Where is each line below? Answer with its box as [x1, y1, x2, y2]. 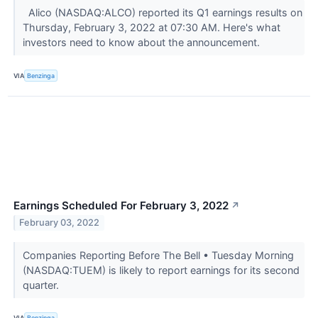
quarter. [22, 278, 62, 291]
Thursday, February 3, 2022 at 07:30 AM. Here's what [22, 21, 280, 34]
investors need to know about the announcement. [22, 36, 263, 49]
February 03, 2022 [19, 217, 100, 229]
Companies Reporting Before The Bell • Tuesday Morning [22, 248, 294, 261]
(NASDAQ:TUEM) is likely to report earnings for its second [22, 263, 300, 276]
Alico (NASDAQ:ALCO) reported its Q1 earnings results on [22, 6, 302, 19]
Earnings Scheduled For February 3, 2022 [13, 198, 229, 212]
